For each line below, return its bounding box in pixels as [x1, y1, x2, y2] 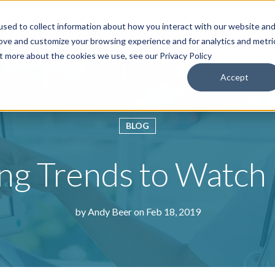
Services [122, 25, 165, 39]
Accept [220, 71, 249, 82]
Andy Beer [87, 206, 132, 217]
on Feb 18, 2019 [131, 206, 201, 217]
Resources [185, 25, 238, 39]
